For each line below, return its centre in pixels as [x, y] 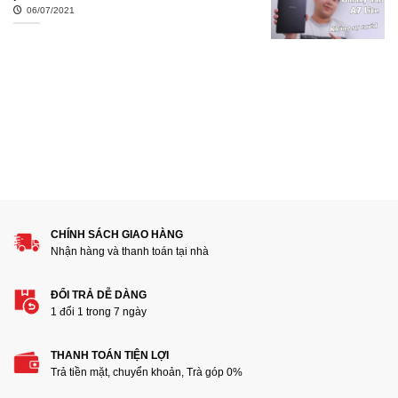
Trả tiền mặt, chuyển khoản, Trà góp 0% [147, 372]
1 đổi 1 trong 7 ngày [99, 311]
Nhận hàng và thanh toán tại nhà [130, 251]
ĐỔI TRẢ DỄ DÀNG [99, 295]
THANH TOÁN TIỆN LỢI [110, 355]
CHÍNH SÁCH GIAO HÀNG [117, 234]
